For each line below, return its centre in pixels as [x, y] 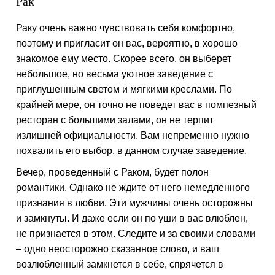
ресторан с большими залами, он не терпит [115, 120]
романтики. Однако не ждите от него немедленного [133, 188]
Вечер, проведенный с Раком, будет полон [113, 172]
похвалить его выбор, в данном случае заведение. [132, 151]
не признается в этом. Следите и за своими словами [136, 234]
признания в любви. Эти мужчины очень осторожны [135, 203]
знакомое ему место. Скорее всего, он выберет [124, 59]
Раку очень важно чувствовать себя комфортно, [126, 28]
